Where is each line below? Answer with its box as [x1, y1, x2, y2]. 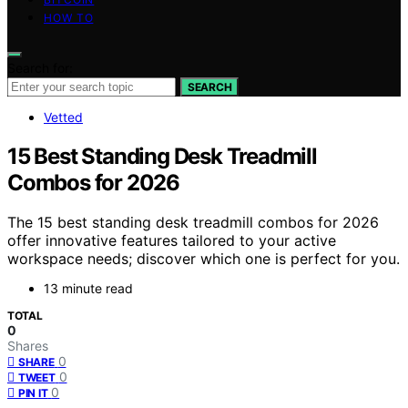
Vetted [44, 108, 83, 125]
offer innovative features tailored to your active [7, 231, 336, 250]
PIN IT [18, 386, 48, 401]
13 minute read [44, 280, 133, 297]
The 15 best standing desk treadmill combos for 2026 [7, 213, 379, 232]
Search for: [7, 59, 73, 76]
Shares [7, 338, 48, 354]
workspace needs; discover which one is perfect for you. [7, 250, 400, 269]
